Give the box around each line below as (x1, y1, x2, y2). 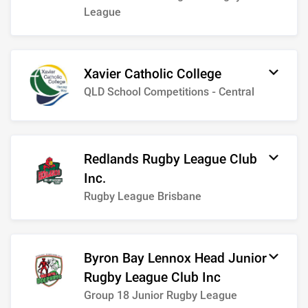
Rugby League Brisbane (84, 188, 201, 205)
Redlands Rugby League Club (84, 150, 257, 169)
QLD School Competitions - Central (84, 84, 254, 100)
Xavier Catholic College (84, 65, 221, 84)
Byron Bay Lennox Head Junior (84, 249, 267, 268)
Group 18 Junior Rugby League (84, 287, 237, 304)
